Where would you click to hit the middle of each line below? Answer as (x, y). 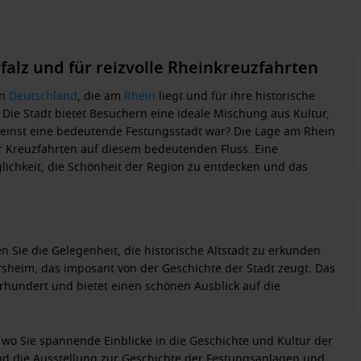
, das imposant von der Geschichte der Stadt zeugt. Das (185, 268)
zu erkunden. (286, 251)
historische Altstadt (197, 251)
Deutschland (43, 96)
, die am (101, 96)
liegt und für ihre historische (235, 96)
